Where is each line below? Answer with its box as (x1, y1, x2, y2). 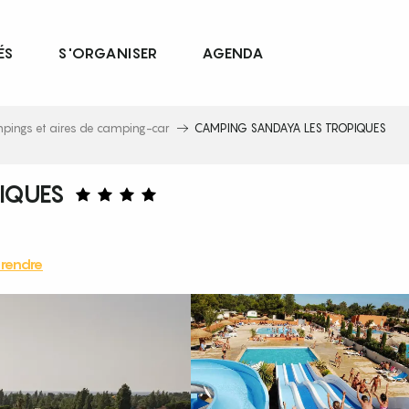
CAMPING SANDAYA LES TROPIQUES (194, 121, 386, 135)
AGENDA (202, 44, 265, 63)
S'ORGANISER (58, 44, 158, 63)
